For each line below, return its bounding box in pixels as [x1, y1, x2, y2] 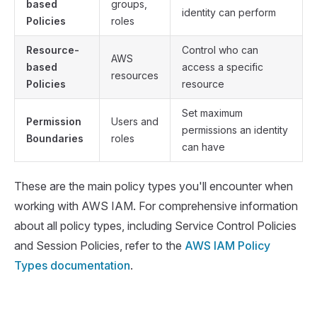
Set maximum [182, 106, 243, 119]
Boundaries [26, 132, 83, 144]
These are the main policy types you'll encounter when [14, 178, 293, 193]
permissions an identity [182, 123, 288, 136]
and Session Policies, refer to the [14, 238, 185, 253]
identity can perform [182, 6, 276, 18]
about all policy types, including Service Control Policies [14, 218, 296, 233]
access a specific [182, 60, 263, 73]
